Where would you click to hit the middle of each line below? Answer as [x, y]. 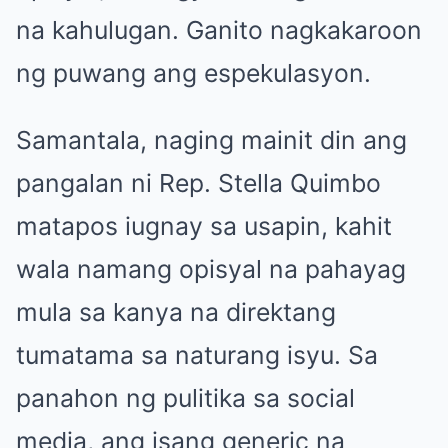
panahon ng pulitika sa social [185, 398]
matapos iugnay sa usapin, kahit [204, 226]
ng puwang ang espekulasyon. [193, 73]
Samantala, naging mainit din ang [211, 140]
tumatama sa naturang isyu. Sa [197, 355]
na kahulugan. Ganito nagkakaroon [219, 30]
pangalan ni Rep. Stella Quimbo [198, 183]
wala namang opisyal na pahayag [211, 269]
